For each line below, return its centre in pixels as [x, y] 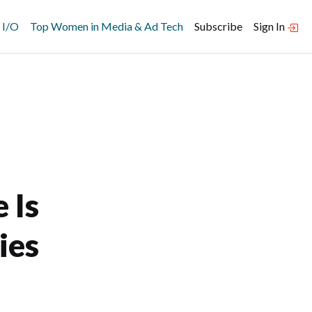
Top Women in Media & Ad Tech [107, 26]
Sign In [270, 26]
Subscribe [218, 26]
